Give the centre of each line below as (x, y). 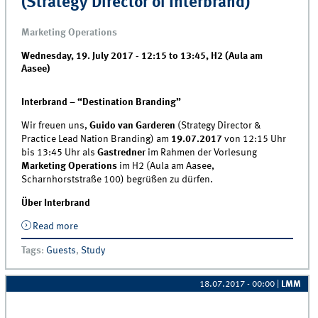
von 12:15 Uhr (256, 139)
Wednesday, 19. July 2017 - (82, 56)
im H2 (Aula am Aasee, (167, 166)
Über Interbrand (56, 203)
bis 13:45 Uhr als (59, 152)
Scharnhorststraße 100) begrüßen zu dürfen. (117, 179)
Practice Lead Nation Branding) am (97, 139)
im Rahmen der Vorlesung (203, 152)
